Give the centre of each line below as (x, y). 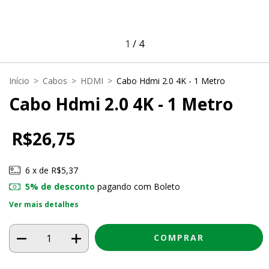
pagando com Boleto (137, 187)
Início (19, 80)
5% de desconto (60, 187)
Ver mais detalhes (44, 205)
